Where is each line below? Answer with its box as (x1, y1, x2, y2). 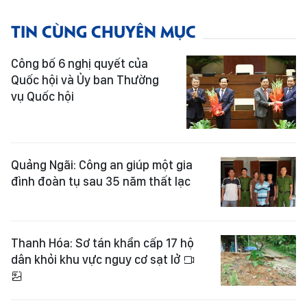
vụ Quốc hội (11, 89, 74, 104)
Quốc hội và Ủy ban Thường (11, 73, 159, 88)
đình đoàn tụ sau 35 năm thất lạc (11, 173, 191, 188)
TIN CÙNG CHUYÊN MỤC (11, 19, 196, 42)
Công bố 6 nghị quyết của (11, 56, 148, 71)
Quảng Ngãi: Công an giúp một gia (11, 157, 193, 172)
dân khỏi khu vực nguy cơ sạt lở (11, 252, 183, 267)
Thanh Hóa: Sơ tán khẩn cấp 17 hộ (11, 236, 194, 251)
